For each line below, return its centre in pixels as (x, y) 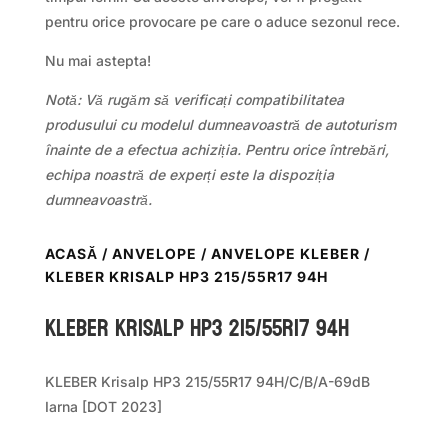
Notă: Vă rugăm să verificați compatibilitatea (194, 99)
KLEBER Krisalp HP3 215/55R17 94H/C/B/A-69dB (207, 381)
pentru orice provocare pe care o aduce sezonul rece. (222, 21)
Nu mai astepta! (97, 60)
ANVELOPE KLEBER (285, 253)
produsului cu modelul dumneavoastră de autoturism (220, 124)
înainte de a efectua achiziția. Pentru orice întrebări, (216, 149)
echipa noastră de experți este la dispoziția (189, 174)
